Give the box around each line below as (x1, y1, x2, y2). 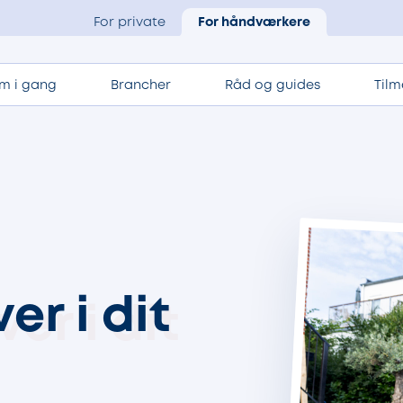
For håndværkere (197, 17, 310, 29)
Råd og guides (224, 79, 320, 92)
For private (93, 17, 166, 29)
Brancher (110, 79, 171, 92)
